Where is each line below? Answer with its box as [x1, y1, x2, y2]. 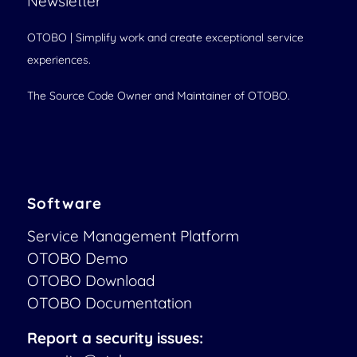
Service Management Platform [26, 226, 239, 246]
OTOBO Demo [26, 249, 127, 269]
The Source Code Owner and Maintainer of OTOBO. [26, 88, 290, 103]
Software [26, 193, 102, 213]
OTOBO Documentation [26, 293, 192, 313]
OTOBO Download [26, 271, 155, 291]
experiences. [26, 53, 91, 68]
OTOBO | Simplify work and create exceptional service [26, 30, 304, 45]
